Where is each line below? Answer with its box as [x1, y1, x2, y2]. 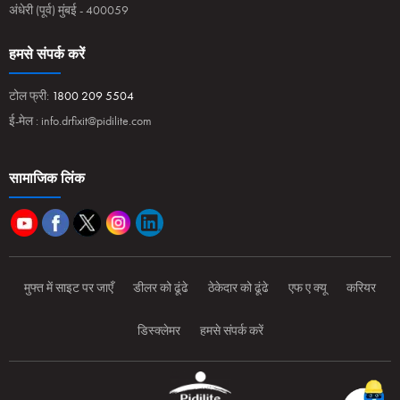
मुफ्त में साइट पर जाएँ [24, 279, 113, 296]
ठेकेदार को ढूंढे [208, 279, 269, 296]
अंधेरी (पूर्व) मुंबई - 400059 [9, 2, 129, 18]
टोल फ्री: [9, 87, 52, 104]
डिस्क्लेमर [137, 322, 180, 338]
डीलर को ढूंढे [133, 279, 188, 296]
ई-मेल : [9, 112, 41, 129]
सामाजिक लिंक [9, 169, 85, 187]
